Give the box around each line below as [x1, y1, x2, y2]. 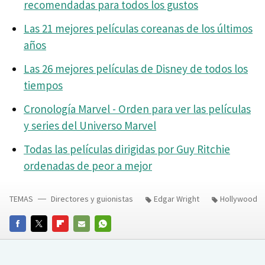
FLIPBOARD [52, 234, 92, 245]
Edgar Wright [154, 193, 199, 205]
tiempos [24, 78, 63, 93]
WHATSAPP [95, 234, 134, 245]
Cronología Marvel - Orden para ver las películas [24, 102, 251, 117]
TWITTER [31, 234, 64, 245]
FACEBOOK [9, 234, 47, 245]
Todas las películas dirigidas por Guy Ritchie [24, 142, 230, 157]
